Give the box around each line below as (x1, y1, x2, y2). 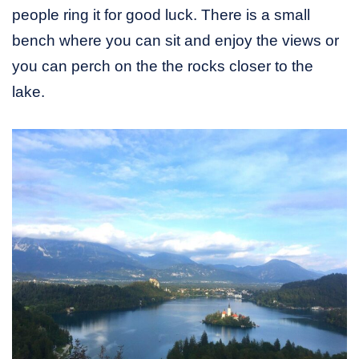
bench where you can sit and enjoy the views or (12, 32, 339, 50)
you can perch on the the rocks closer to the (12, 58, 313, 75)
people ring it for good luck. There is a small (12, 6, 310, 24)
